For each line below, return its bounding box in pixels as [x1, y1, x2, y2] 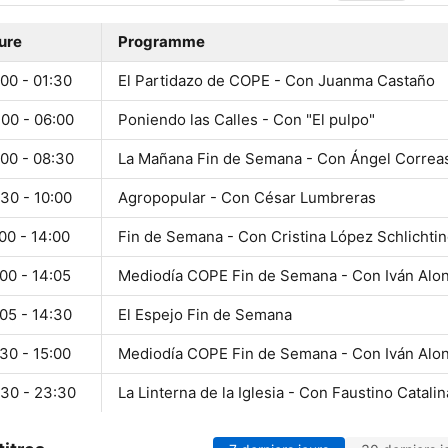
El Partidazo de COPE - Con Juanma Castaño [118, 71, 435, 91]
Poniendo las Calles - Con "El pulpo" [118, 110, 375, 130]
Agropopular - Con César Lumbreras [118, 188, 376, 208]
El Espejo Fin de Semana [118, 305, 292, 325]
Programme [118, 32, 205, 52]
